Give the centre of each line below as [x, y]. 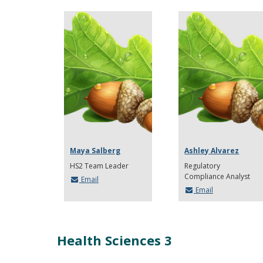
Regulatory [203, 166]
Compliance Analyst [218, 176]
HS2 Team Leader [100, 166]
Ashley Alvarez [212, 150]
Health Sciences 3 [114, 240]
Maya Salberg [95, 150]
